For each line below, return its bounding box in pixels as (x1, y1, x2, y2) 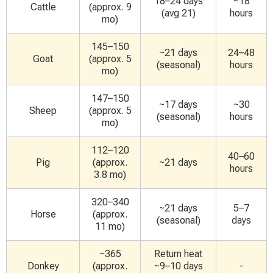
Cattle (30, 1, 56, 13)
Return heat (154, 248, 202, 260)
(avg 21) (161, 7, 196, 19)
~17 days (159, 99, 197, 111)
